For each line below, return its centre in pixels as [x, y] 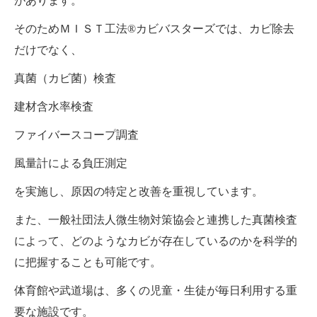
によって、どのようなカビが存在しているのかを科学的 [156, 241]
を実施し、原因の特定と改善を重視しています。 [139, 192]
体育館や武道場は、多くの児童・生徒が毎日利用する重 [156, 291]
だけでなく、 [48, 50]
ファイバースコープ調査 [76, 135]
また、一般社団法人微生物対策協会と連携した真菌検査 [156, 220]
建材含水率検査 [54, 107]
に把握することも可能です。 [88, 263]
